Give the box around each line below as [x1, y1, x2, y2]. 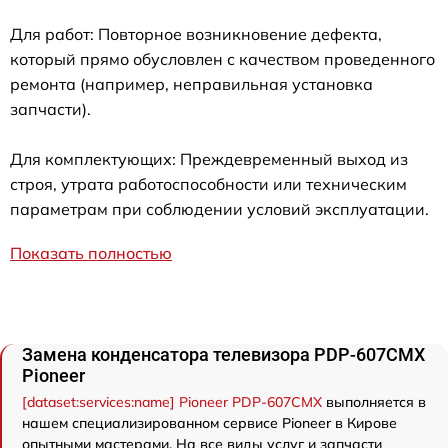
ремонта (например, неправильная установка [10, 74, 373, 95]
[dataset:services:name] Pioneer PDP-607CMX [22, 393, 322, 412]
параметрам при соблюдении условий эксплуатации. [10, 199, 429, 220]
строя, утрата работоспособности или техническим [10, 174, 407, 195]
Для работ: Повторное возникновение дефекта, [10, 24, 382, 45]
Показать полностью [10, 243, 172, 264]
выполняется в [322, 393, 426, 412]
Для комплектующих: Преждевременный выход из [10, 149, 408, 170]
